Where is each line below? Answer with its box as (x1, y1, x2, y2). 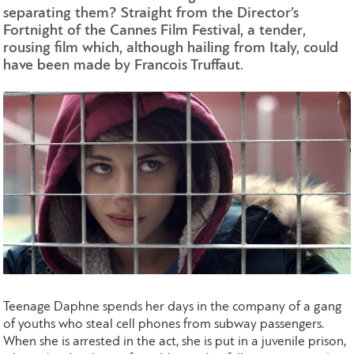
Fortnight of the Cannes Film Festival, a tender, (3, 24, 307, 40)
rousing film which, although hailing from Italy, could (3, 41, 339, 57)
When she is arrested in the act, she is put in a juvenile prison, (3, 335, 347, 349)
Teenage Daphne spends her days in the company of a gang (3, 300, 343, 314)
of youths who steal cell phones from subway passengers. (3, 318, 325, 332)
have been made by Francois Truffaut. (3, 58, 244, 74)
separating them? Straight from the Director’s (3, 6, 299, 22)
